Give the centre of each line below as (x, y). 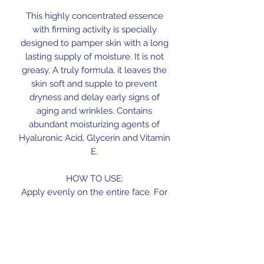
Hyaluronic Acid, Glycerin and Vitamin (94, 138)
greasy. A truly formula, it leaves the (94, 70)
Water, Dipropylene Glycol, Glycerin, (94, 247)
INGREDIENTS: (94, 233)
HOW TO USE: (94, 179)
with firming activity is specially (94, 30)
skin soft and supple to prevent (94, 84)
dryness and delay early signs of (94, 98)
